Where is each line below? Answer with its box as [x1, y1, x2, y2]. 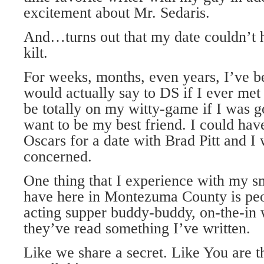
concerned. [24, 148, 92, 165]
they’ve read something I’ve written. [24, 220, 250, 237]
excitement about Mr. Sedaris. [24, 4, 210, 21]
